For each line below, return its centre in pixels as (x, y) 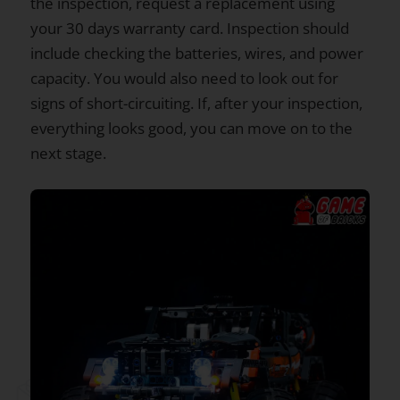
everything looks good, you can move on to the (192, 129)
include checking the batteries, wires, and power (197, 54)
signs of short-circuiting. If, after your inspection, (196, 104)
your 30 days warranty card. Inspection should (190, 29)
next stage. (68, 154)
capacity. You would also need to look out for (184, 79)
